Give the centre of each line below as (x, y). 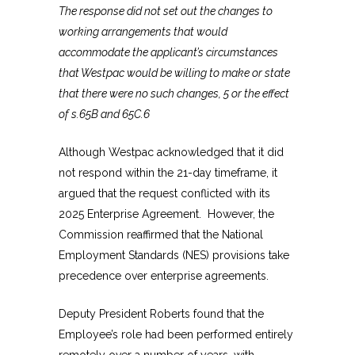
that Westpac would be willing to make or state (174, 73)
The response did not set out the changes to (166, 11)
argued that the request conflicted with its (164, 194)
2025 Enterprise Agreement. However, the (166, 214)
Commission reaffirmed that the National (161, 235)
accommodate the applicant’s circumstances (168, 53)
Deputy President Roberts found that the (161, 314)
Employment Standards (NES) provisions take (174, 256)
